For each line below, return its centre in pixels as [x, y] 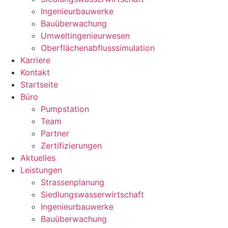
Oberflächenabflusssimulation [98, 48]
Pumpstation [65, 109]
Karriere [35, 60]
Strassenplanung [73, 182]
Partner [55, 134]
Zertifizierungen [71, 146]
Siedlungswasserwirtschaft [92, 195]
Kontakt [35, 73]
